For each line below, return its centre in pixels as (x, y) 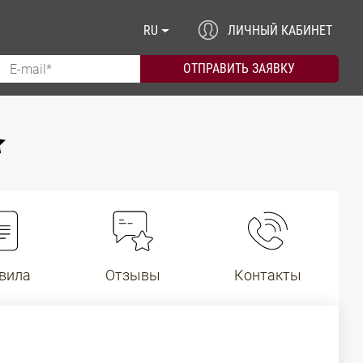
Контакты (268, 275)
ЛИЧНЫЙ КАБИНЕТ (280, 31)
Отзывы (132, 275)
